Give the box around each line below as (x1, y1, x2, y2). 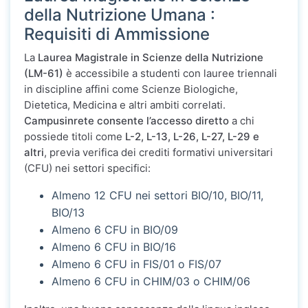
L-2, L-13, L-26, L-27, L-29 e (125, 130, 259, 144)
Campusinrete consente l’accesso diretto (24, 114, 229, 128)
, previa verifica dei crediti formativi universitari (44, 146, 273, 159)
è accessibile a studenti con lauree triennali (63, 67, 277, 80)
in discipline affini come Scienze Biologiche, (24, 82, 238, 96)
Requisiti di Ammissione (24, 24, 210, 45)
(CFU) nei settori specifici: (24, 162, 151, 175)
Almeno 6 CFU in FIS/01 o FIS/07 (52, 257, 221, 272)
